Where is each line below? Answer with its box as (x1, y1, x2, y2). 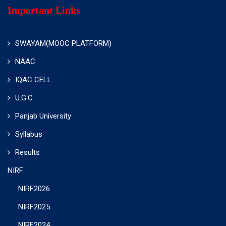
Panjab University (15, 111, 71, 121)
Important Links (8, 4, 80, 16)
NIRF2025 (18, 202, 50, 211)
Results (15, 147, 40, 157)
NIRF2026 (18, 184, 50, 193)
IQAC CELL (15, 75, 51, 84)
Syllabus (15, 129, 42, 139)
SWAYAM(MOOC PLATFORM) (15, 38, 111, 48)
